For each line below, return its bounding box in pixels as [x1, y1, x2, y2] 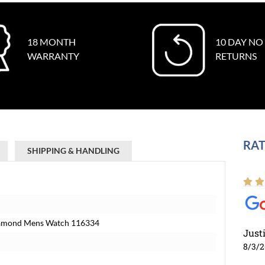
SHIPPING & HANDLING [27, 146, 119, 156]
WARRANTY [27, 50, 79, 62]
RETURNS [215, 50, 257, 62]
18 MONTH [27, 36, 76, 47]
